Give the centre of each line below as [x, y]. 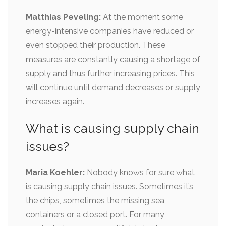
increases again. [55, 101]
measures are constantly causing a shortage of [113, 59]
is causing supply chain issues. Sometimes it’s [109, 186]
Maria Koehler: [55, 172]
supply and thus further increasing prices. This [110, 73]
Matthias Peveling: [63, 17]
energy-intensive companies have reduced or [110, 31]
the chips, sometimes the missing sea [95, 200]
